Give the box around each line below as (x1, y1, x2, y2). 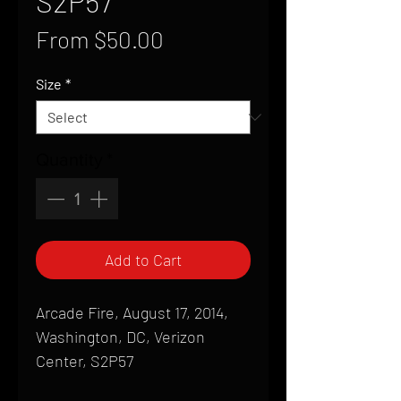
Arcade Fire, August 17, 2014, (36, 303, 228, 322)
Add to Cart (105, 250, 182, 269)
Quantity (36, 149, 103, 169)
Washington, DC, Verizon (36, 327, 205, 346)
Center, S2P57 (36, 351, 133, 371)
